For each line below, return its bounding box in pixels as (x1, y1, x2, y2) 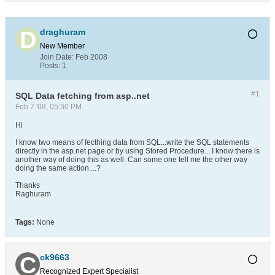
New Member (40, 42, 85, 50)
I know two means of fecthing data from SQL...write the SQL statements (15, 138, 249, 147)
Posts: (40, 61, 60, 70)
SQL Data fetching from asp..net (15, 91, 150, 101)
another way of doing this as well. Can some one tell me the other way (15, 155, 247, 164)
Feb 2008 (76, 53, 107, 61)
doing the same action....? (15, 164, 101, 172)
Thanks (15, 181, 40, 190)
